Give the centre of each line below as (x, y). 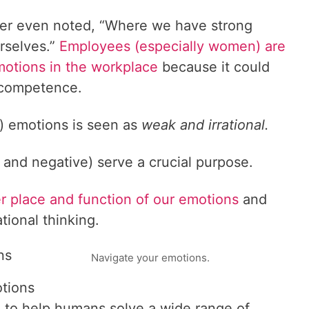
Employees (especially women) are (172, 46)
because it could (214, 67)
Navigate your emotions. (150, 258)
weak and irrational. (207, 125)
